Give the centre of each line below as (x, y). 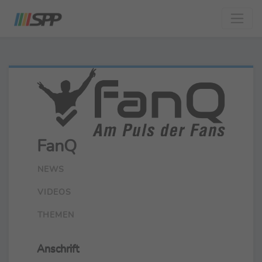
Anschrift (58, 248)
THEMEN (56, 214)
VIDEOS (54, 192)
